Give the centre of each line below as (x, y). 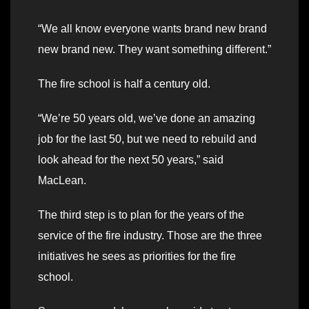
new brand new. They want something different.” (154, 50)
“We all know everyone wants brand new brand (152, 29)
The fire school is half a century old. (124, 84)
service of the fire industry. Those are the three (150, 236)
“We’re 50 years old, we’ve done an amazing (147, 119)
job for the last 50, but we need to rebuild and (147, 139)
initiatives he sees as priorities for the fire (137, 257)
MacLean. (62, 181)
